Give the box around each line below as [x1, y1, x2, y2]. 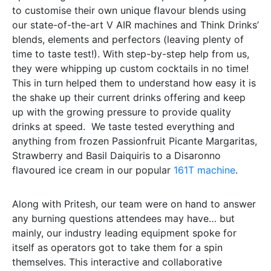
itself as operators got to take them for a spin [12, 241, 223, 253]
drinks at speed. [12, 120, 85, 132]
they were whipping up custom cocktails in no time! [12, 62, 249, 74]
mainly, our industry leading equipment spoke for [12, 227, 237, 239]
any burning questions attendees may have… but [12, 212, 235, 224]
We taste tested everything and [91, 120, 235, 132]
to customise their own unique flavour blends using [12, 4, 246, 16]
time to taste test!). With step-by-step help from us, [12, 48, 249, 60]
